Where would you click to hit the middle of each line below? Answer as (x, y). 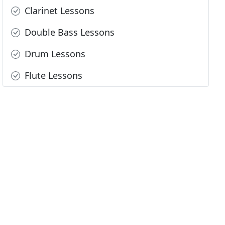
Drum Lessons (54, 54)
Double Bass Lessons (69, 32)
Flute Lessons (52, 76)
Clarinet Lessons (59, 11)
